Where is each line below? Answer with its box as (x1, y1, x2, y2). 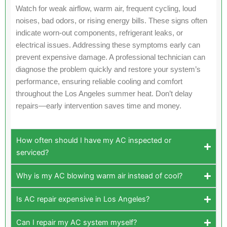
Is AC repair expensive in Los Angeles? (16, 195, 149, 204)
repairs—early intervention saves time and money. (16, 101, 181, 110)
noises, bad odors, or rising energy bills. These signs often (16, 16, 207, 25)
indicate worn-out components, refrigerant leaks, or (16, 28, 183, 37)
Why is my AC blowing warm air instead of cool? (16, 171, 182, 181)
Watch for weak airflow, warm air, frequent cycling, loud (16, 4, 196, 13)
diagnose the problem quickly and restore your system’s (16, 65, 201, 73)
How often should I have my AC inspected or (16, 136, 171, 145)
